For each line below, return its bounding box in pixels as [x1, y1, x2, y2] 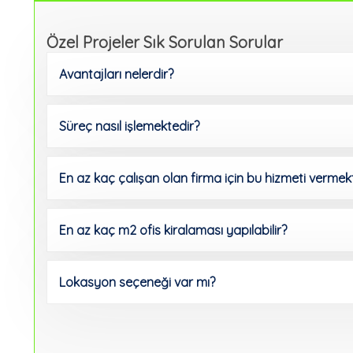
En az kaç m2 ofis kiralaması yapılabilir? [59, 222, 288, 238]
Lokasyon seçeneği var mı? [59, 274, 216, 290]
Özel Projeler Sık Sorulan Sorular [46, 32, 284, 52]
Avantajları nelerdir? [59, 66, 174, 82]
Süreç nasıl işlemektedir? [59, 118, 200, 134]
